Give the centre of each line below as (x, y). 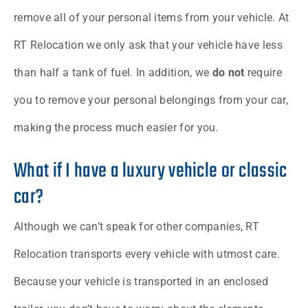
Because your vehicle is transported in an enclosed (141, 282)
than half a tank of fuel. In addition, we (113, 73)
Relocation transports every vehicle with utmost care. (147, 254)
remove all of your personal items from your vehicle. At (152, 18)
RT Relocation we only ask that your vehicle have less (148, 45)
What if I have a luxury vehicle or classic (151, 172)
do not (228, 73)
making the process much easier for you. (116, 128)
